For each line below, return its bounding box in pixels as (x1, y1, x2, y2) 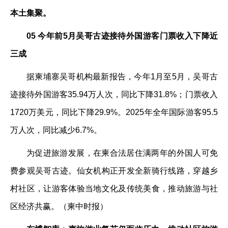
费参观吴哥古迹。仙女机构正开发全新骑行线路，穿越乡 (10, 166, 218, 175)
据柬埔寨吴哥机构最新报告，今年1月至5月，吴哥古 (26, 72, 218, 81)
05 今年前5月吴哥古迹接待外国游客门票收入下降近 (26, 32, 218, 40)
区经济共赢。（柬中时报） (10, 202, 108, 211)
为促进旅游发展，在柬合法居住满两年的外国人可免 (26, 149, 218, 157)
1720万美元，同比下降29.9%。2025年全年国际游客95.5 (10, 108, 218, 117)
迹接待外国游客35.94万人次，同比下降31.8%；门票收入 (10, 90, 218, 99)
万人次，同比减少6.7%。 (10, 126, 102, 134)
